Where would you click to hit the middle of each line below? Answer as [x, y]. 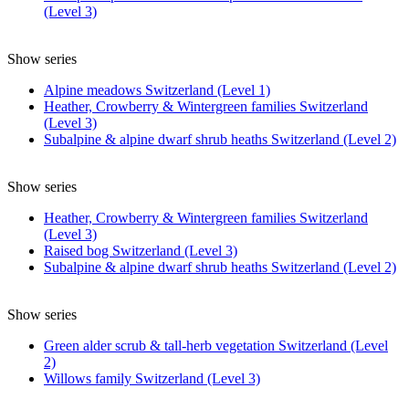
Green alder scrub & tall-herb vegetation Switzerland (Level [216, 345]
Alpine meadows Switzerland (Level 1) [157, 89]
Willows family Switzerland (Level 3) [152, 378]
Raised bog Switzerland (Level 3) [141, 250]
